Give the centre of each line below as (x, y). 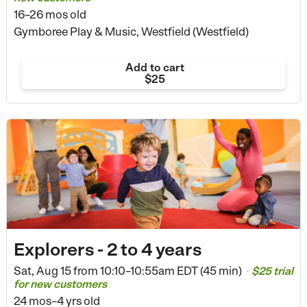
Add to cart (155, 67)
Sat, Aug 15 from (56, 270)
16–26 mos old (50, 15)
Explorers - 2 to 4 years (107, 249)
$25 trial (272, 271)
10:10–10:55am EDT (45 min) (171, 270)
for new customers (60, 284)
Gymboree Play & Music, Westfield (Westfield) (131, 32)
